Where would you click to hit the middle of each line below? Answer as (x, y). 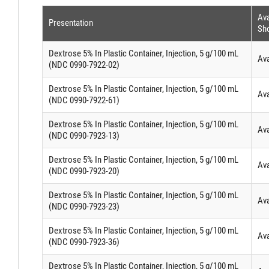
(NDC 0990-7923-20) (84, 171)
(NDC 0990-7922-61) (84, 101)
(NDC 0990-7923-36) (84, 242)
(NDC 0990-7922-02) (84, 65)
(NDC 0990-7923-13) (84, 136)
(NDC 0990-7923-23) (84, 207)
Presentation (71, 23)
